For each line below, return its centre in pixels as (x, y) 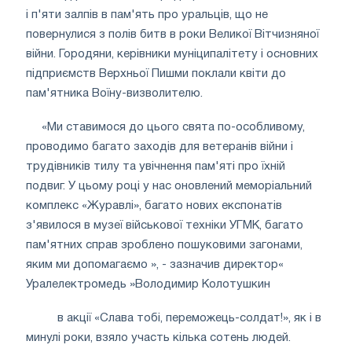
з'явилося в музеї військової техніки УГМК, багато (165, 225)
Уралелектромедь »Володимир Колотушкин (148, 284)
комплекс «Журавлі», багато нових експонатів (154, 205)
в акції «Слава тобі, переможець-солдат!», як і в (189, 318)
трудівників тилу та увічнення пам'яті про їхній (156, 166)
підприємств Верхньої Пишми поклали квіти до (156, 73)
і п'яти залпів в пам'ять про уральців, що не (147, 15)
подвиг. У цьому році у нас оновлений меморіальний (169, 186)
